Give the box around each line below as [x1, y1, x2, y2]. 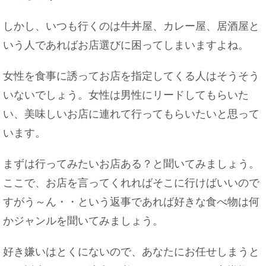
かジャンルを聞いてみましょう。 [3, 215, 163, 227]
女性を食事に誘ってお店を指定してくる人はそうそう [3, 70, 259, 82]
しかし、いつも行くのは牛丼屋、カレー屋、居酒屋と [3, 20, 259, 32]
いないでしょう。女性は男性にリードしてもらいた [3, 89, 249, 101]
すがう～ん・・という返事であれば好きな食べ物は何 [3, 196, 259, 208]
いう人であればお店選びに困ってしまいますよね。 [3, 39, 249, 51]
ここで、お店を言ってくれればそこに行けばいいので [3, 177, 259, 189]
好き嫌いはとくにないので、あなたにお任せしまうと [3, 246, 259, 258]
